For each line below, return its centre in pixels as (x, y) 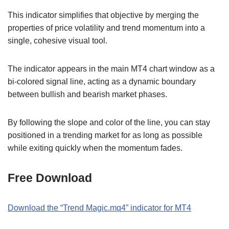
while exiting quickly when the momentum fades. (95, 148)
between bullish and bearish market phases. (87, 95)
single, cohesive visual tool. (58, 41)
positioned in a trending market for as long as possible (105, 135)
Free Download (50, 178)
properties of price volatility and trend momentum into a (106, 28)
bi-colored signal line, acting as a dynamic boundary (102, 82)
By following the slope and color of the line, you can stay (109, 123)
